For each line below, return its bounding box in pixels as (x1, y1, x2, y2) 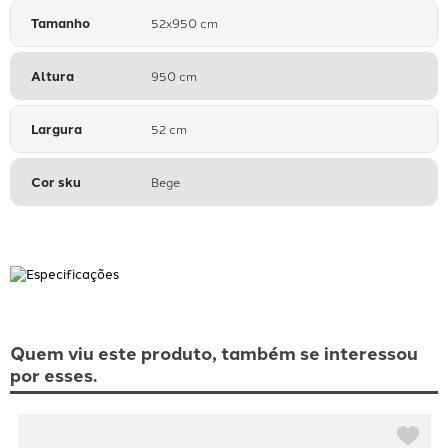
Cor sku (31, 172, 81, 192)
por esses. (10, 361, 97, 389)
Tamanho (31, 13, 90, 33)
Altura (31, 66, 74, 86)
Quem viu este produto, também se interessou (10, 339, 418, 367)
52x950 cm (151, 14, 218, 32)
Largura (31, 119, 82, 139)
